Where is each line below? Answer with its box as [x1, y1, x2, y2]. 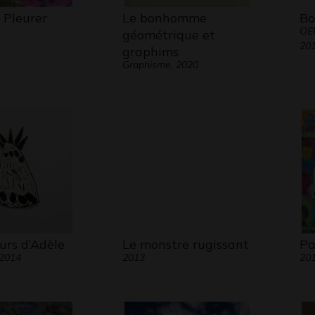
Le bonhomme [122, 10, 207, 26]
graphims [122, 44, 179, 60]
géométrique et [122, 27, 215, 43]
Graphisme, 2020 [122, 58, 198, 71]
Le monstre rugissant [122, 236, 249, 252]
